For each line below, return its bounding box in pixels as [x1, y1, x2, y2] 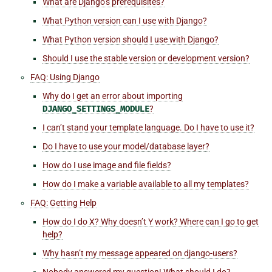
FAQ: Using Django [30, 72, 100, 82]
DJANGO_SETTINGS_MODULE [42, 103, 149, 114]
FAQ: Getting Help [30, 197, 97, 208]
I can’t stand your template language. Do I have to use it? [42, 122, 254, 132]
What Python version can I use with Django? [42, 15, 207, 25]
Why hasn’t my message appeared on [42, 248, 184, 258]
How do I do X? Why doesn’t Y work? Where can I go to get [42, 216, 259, 226]
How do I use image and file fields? [42, 160, 171, 170]
